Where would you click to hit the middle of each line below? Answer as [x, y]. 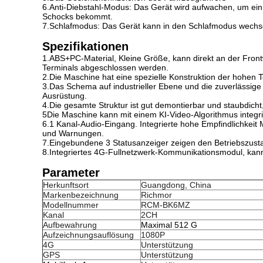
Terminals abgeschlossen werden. [105, 68]
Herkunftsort [66, 185]
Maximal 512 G [169, 225]
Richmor [156, 195]
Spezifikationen [85, 46]
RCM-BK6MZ [166, 205]
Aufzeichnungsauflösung [88, 235]
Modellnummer [71, 205]
